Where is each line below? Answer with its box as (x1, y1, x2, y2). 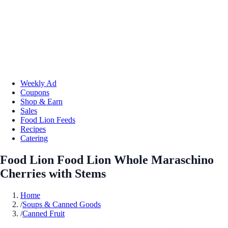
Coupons (20, 88, 49, 97)
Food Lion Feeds (20, 115, 75, 124)
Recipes (20, 124, 46, 133)
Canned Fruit (22, 209, 65, 218)
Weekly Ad (20, 78, 56, 88)
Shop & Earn (20, 97, 63, 106)
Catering (20, 133, 48, 142)
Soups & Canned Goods (22, 199, 101, 209)
